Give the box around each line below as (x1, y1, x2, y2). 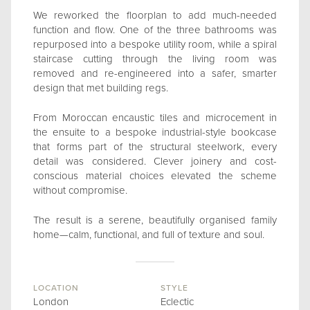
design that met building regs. (33, 82, 168, 94)
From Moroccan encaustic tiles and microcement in (33, 111, 277, 124)
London (33, 295, 69, 308)
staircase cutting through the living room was (33, 53, 277, 65)
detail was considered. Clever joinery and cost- (33, 155, 277, 167)
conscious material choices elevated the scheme (33, 170, 277, 182)
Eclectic (161, 295, 194, 308)
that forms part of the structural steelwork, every (33, 140, 277, 153)
